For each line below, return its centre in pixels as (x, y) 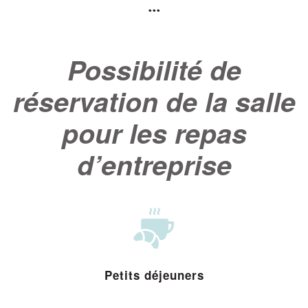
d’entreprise (154, 165)
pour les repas (154, 133)
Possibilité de (154, 70)
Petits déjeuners (154, 275)
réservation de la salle (154, 101)
